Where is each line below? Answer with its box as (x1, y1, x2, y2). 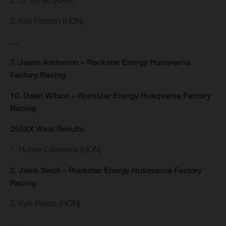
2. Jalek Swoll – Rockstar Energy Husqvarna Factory (10, 165, 202, 175)
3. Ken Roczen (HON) (10, 16, 84, 25)
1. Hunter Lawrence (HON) (10, 144, 101, 154)
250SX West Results (10, 124, 86, 134)
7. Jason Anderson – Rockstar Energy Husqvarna (10, 57, 190, 67)
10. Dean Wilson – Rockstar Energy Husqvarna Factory (10, 90, 211, 100)
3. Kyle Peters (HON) (10, 198, 80, 208)
